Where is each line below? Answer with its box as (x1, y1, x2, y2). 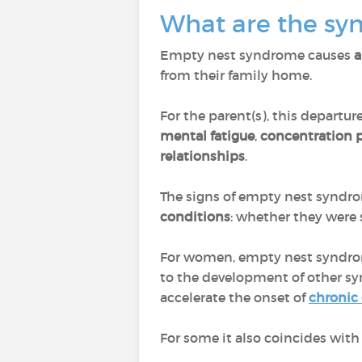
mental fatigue (160, 128, 255, 144)
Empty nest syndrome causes (160, 47, 354, 63)
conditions (160, 208, 230, 225)
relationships (160, 148, 245, 164)
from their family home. (160, 67, 312, 83)
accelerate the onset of (160, 289, 309, 305)
